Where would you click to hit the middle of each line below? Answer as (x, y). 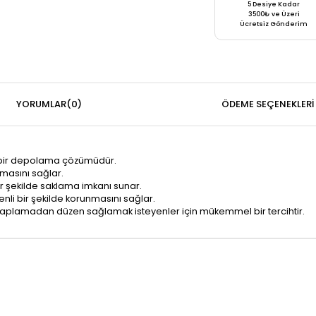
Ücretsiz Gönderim (274, 24)
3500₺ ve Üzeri (274, 14)
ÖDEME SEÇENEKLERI (267, 104)
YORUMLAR (42, 104)
